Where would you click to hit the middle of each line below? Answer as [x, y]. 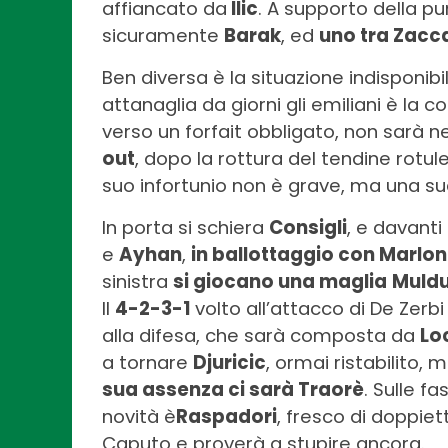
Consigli [308, 228]
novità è [139, 417]
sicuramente [163, 36]
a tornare [147, 363]
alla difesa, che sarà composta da [261, 336]
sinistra [137, 282]
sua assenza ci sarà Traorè [233, 390]
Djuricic [229, 363]
